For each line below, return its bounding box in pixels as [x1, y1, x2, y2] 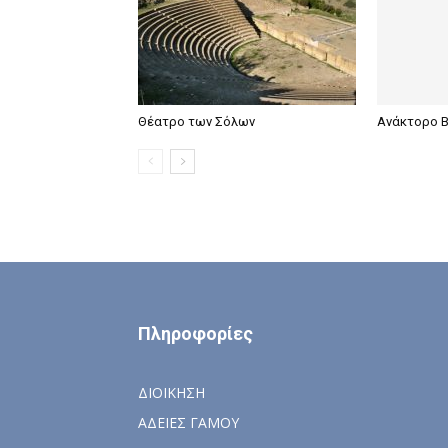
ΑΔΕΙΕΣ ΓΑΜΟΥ [138, 413, 239, 432]
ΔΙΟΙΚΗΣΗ [138, 383, 205, 402]
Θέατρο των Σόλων [138, 114, 255, 129]
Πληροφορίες [138, 323, 253, 344]
